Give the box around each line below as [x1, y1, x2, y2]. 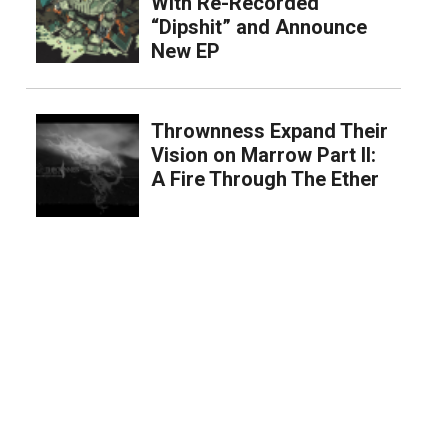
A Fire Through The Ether [150, 167, 379, 192]
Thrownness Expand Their [150, 119, 388, 144]
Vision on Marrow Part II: [150, 143, 376, 168]
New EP [150, 39, 220, 64]
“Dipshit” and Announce [150, 15, 367, 40]
